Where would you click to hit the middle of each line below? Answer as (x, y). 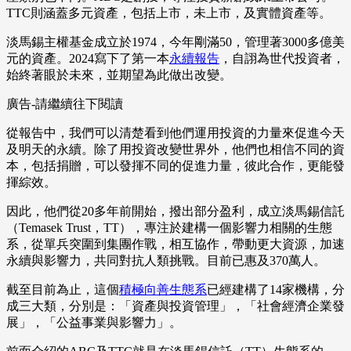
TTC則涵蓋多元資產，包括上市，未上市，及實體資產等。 (169, 13)
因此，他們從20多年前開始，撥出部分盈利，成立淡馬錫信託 (175, 212)
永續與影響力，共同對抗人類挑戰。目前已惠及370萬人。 (166, 261)
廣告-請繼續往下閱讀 (65, 104)
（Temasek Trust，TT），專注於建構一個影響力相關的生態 (169, 228)
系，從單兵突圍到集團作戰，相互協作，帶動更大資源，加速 (175, 244)
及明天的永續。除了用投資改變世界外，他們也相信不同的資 (175, 150)
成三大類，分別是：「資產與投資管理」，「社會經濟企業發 (175, 306)
